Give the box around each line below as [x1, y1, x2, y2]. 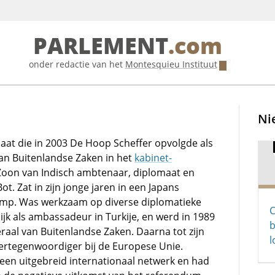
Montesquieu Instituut [125, 58, 217, 70]
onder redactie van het [28, 58, 125, 70]
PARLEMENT [33, 33, 168, 60]
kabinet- [134, 151, 172, 165]
